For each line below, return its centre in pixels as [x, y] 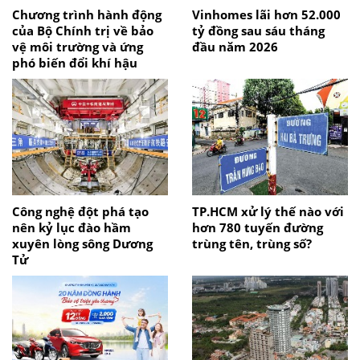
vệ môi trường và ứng [78, 46]
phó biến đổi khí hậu [75, 62]
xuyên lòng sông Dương [82, 243]
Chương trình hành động [87, 14]
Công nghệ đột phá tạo [80, 211]
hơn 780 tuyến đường [258, 227]
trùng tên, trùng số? [252, 243]
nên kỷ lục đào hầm [72, 227]
